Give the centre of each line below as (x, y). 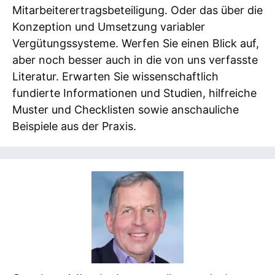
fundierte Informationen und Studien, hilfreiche (134, 93)
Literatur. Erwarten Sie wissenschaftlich (115, 76)
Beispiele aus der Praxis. (74, 126)
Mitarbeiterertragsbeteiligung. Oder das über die (137, 10)
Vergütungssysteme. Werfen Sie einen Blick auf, (136, 43)
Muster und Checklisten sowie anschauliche (126, 109)
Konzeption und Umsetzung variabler (109, 26)
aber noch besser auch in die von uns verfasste (135, 60)
